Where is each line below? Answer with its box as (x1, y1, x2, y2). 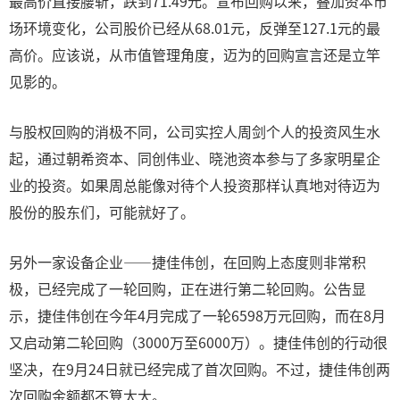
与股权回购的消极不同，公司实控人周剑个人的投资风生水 (9, 121, 380, 142)
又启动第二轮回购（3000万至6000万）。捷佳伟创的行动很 (9, 331, 387, 353)
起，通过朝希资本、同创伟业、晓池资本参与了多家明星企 (9, 147, 380, 169)
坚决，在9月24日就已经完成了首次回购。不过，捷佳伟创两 (9, 358, 390, 379)
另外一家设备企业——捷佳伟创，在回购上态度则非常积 (9, 251, 366, 272)
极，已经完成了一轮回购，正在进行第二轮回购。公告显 (9, 278, 366, 299)
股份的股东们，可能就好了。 (9, 201, 195, 222)
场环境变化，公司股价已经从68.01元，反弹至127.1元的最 (9, 17, 380, 38)
